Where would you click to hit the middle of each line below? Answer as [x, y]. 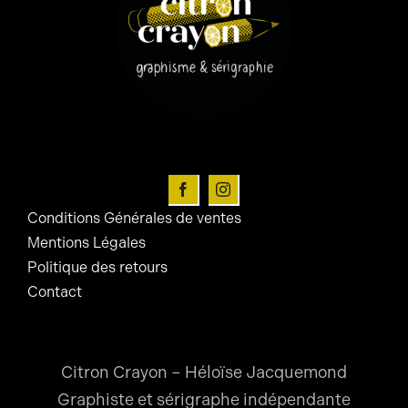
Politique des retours [97, 268]
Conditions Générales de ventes [134, 219]
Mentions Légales [86, 243]
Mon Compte [77, 91]
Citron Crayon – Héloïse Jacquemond [204, 373]
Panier [50, 151]
